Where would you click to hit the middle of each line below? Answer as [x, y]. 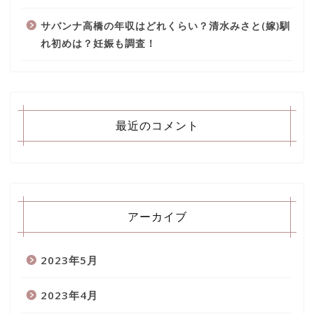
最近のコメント [157, 125]
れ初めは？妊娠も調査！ [98, 43]
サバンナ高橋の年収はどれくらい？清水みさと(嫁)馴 [165, 25]
